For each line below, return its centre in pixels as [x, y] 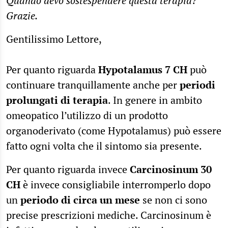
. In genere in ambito [155, 100]
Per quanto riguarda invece [68, 169]
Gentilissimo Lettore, [54, 39]
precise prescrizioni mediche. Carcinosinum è [109, 215]
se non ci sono [174, 199]
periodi [197, 84]
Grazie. [22, 15]
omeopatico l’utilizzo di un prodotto [87, 115]
